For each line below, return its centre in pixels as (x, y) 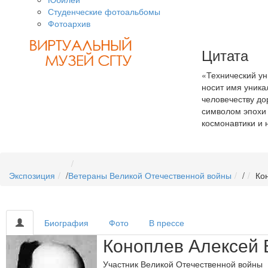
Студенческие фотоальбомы (104, 11)
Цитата (225, 55)
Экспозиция (32, 175)
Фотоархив (69, 23)
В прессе (167, 223)
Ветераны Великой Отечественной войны (150, 175)
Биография (66, 223)
